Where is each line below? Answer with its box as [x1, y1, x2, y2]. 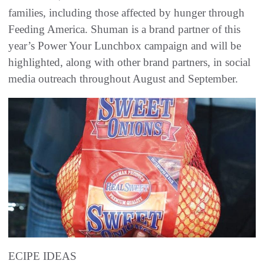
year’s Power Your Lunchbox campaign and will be [8, 39, 241, 52]
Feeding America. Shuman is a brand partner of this [8, 23, 240, 36]
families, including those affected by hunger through [8, 6, 245, 19]
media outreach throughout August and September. [8, 72, 238, 85]
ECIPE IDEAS [8, 249, 77, 262]
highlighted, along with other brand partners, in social [8, 56, 250, 69]
